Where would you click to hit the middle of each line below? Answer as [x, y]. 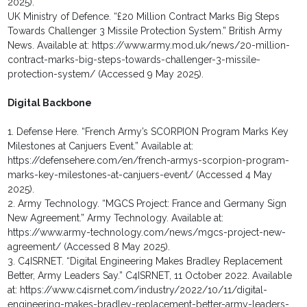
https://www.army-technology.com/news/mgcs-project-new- [147, 233]
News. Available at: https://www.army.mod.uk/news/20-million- [149, 46]
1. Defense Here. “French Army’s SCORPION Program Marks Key [148, 132]
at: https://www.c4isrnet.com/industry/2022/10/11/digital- [138, 290]
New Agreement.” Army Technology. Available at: [116, 218]
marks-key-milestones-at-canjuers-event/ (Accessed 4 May [140, 175]
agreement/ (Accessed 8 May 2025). [89, 247]
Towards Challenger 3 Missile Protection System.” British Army [145, 31]
